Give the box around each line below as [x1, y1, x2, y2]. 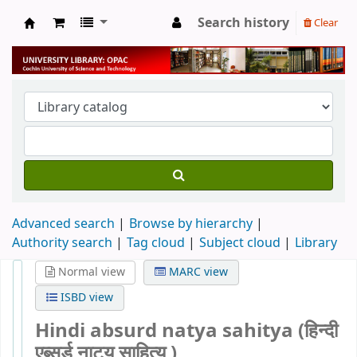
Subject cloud [199, 233, 280, 253]
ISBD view [57, 288, 113, 306]
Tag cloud [127, 233, 185, 253]
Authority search [12, 233, 112, 253]
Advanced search [12, 214, 115, 233]
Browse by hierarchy [129, 214, 253, 233]
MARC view [166, 263, 229, 280]
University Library [24, 29, 153, 52]
